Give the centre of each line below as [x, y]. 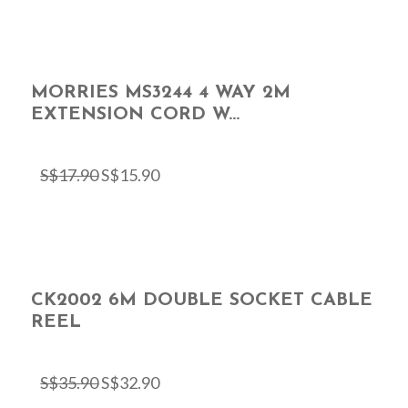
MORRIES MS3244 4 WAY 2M [161, 92]
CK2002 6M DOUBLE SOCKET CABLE [202, 300]
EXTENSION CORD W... [136, 114]
